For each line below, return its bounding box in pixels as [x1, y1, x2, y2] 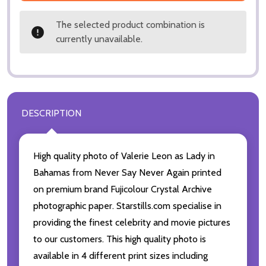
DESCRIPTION [21, 107, 81, 119]
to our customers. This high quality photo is [33, 233, 206, 245]
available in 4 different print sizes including [33, 250, 208, 262]
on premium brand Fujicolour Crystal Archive [33, 183, 212, 195]
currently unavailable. [56, 33, 142, 45]
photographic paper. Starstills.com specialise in [33, 200, 221, 212]
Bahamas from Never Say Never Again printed [33, 167, 221, 179]
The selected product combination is [56, 19, 205, 31]
